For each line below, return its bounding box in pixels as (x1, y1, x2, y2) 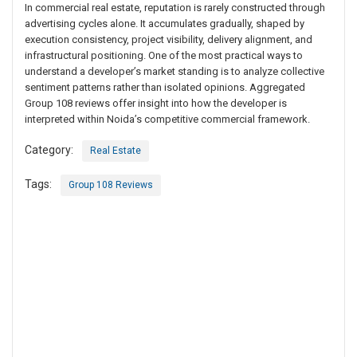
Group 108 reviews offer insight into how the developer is (25, 97, 287, 110)
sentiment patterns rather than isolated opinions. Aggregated (25, 81, 305, 94)
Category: (25, 143, 73, 157)
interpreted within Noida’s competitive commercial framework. (25, 113, 310, 126)
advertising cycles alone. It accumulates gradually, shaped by (25, 18, 304, 30)
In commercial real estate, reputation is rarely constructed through (25, 2, 325, 14)
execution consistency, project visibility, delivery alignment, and (25, 33, 312, 46)
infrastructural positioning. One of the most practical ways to (25, 49, 303, 62)
